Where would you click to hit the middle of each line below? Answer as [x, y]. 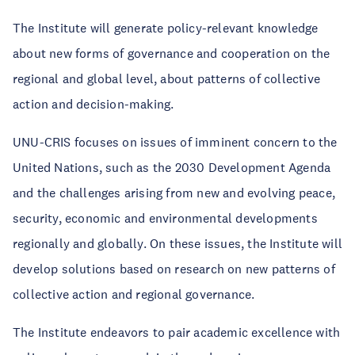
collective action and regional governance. [134, 294]
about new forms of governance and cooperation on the [172, 53]
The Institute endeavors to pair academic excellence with [177, 332]
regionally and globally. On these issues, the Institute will [178, 243]
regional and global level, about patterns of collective [167, 78]
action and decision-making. [94, 104]
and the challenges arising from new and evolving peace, [174, 193]
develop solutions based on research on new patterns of [174, 269]
